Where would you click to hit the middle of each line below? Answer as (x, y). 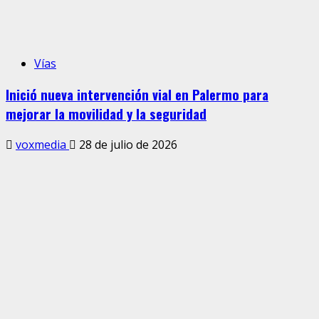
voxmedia (42, 144)
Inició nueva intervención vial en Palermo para (137, 94)
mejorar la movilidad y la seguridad (106, 113)
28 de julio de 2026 (127, 144)
